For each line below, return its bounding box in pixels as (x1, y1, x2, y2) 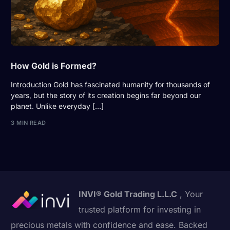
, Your (177, 188, 203, 199)
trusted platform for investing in (79, 204, 201, 215)
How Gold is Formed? (11, 61, 97, 71)
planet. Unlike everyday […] (11, 102, 104, 111)
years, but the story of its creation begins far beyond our (11, 91, 201, 100)
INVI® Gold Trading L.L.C (79, 188, 178, 199)
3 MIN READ (11, 119, 46, 126)
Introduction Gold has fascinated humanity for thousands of (11, 80, 210, 89)
